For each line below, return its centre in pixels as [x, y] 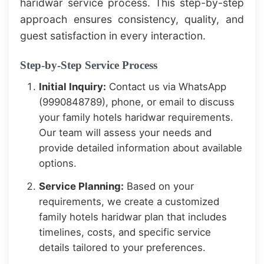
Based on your [159, 187]
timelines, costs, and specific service [125, 232]
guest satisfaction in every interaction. [113, 35]
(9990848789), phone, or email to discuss [137, 102]
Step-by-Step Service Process [89, 65]
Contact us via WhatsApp [166, 87]
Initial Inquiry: [73, 87]
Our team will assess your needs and [126, 133]
